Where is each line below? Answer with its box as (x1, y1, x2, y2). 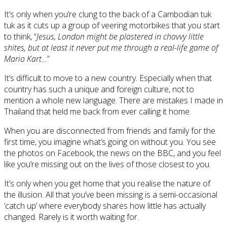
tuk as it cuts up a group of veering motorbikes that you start (4, 19, 220, 31)
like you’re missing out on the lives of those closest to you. (4, 158, 211, 170)
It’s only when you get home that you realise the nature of (4, 177, 210, 189)
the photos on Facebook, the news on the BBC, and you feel (4, 147, 221, 159)
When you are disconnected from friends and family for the (4, 125, 215, 136)
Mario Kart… (4, 53, 47, 64)
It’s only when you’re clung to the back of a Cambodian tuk (4, 8, 211, 20)
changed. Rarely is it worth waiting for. (4, 211, 139, 222)
